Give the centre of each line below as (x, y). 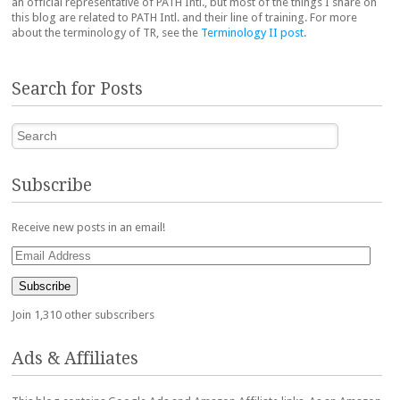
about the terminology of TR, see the (106, 33)
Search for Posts (77, 88)
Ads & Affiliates (75, 359)
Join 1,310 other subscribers (83, 315)
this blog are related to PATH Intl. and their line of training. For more (184, 18)
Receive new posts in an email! (88, 228)
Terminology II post (252, 33)
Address (32, 269)
